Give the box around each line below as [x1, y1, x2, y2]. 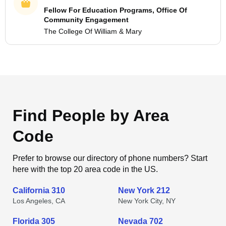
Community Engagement [44, 16, 129, 24]
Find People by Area [13, 106, 169, 125]
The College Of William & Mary [44, 27, 142, 35]
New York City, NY [118, 197, 176, 205]
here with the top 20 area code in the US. [13, 165, 158, 174]
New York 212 [118, 186, 170, 195]
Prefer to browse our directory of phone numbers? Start [13, 154, 207, 162]
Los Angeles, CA [13, 197, 65, 205]
